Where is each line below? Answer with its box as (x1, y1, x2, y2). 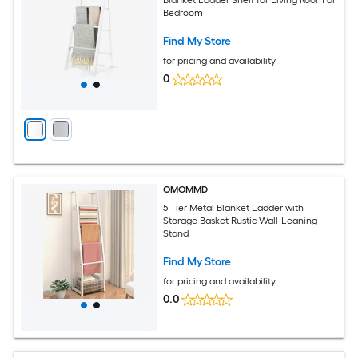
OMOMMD (163, 184, 209, 196)
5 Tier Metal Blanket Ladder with (163, 201, 304, 213)
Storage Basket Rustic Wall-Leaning (163, 214, 318, 226)
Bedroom (163, 6, 204, 18)
